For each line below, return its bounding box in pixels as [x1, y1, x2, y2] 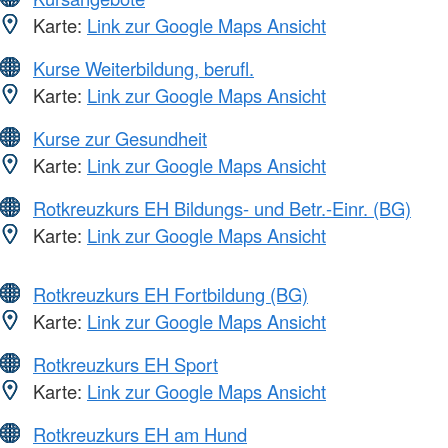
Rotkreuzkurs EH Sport [33, 351, 218, 378]
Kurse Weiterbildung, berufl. [33, 55, 254, 82]
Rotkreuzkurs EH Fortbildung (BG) [33, 281, 308, 308]
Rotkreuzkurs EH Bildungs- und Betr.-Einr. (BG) [33, 195, 411, 222]
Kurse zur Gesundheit [33, 125, 207, 152]
